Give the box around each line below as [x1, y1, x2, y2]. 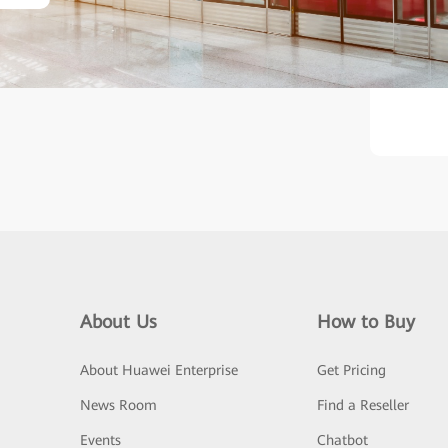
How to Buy [316, 311, 415, 333]
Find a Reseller [316, 397, 409, 414]
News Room [80, 397, 157, 414]
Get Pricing [316, 362, 386, 379]
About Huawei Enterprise [80, 362, 238, 379]
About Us [80, 311, 157, 333]
